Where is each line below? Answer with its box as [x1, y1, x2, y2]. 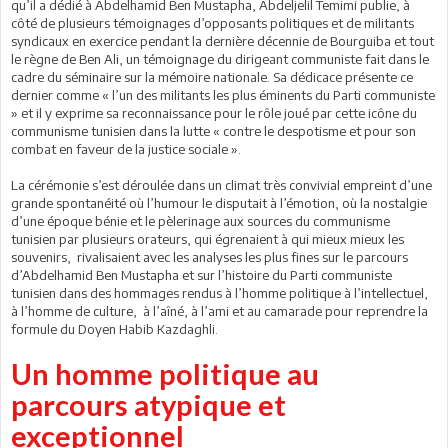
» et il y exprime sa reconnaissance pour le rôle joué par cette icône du [11, 105, 417, 122]
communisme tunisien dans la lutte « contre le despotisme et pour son [11, 123, 416, 140]
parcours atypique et [11, 387, 286, 423]
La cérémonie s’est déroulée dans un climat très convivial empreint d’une [11, 177, 432, 194]
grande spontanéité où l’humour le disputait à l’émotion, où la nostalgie [11, 195, 427, 212]
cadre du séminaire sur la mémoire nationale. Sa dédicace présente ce [11, 69, 413, 86]
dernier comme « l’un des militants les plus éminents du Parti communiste [11, 87, 435, 104]
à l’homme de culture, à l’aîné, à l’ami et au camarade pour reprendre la [11, 303, 428, 320]
